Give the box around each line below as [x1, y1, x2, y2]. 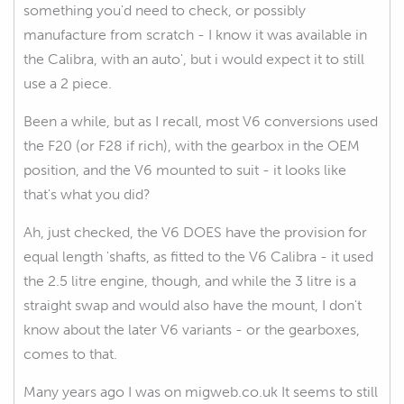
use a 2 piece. [23, 74, 112, 92]
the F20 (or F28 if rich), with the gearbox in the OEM [23, 136, 360, 154]
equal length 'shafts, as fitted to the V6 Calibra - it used [23, 247, 373, 265]
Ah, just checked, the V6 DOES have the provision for [23, 223, 367, 241]
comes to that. [23, 344, 117, 363]
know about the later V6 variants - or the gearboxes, [23, 320, 360, 338]
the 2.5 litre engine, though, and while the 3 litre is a [23, 271, 356, 289]
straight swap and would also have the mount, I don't [23, 296, 362, 314]
